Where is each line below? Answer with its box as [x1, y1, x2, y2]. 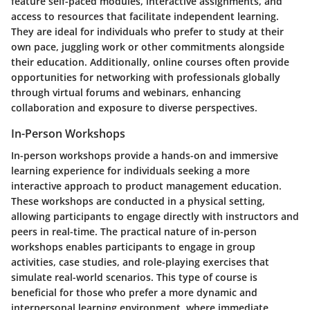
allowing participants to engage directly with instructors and [11, 210, 299, 224]
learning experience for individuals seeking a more [11, 164, 250, 178]
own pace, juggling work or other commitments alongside [11, 40, 284, 54]
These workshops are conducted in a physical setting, [11, 194, 265, 208]
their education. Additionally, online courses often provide [11, 55, 289, 69]
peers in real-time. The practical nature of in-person [11, 225, 257, 239]
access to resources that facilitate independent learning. [11, 10, 279, 24]
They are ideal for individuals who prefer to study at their [11, 25, 284, 39]
